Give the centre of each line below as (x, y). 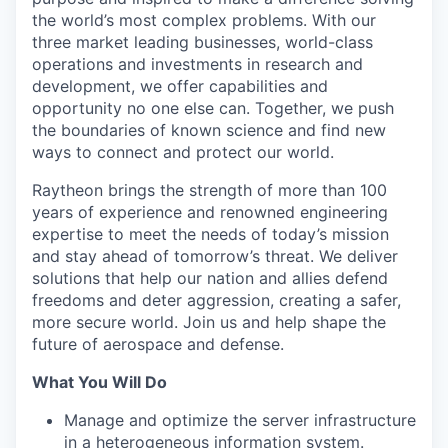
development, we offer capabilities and (180, 86)
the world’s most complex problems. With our (204, 20)
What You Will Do (99, 382)
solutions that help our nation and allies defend (210, 278)
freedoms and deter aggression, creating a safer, (216, 300)
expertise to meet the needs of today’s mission (210, 234)
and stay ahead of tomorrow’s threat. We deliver (215, 256)
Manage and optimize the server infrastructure (240, 420)
